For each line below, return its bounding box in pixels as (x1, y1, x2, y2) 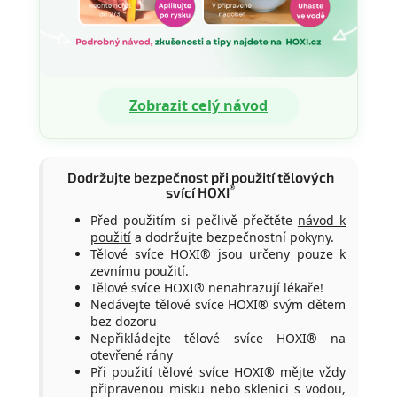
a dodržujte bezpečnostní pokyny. (131, 228, 334, 245)
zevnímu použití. (90, 261, 189, 279)
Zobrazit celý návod (129, 96, 268, 116)
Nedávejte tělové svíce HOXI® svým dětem (90, 295, 346, 313)
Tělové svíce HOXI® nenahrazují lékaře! (90, 278, 323, 296)
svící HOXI (166, 183, 230, 200)
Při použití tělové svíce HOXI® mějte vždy (90, 362, 346, 380)
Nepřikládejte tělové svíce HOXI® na (90, 329, 346, 346)
